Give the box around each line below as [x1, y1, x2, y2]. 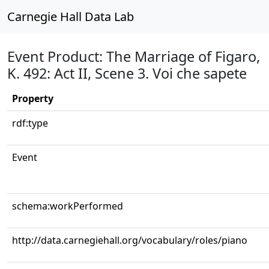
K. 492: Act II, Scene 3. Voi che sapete [7, 64, 247, 83]
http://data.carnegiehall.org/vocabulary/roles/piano [12, 234, 247, 247]
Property [12, 92, 53, 105]
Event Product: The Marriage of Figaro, [7, 47, 260, 66]
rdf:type [12, 116, 48, 130]
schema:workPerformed [12, 199, 123, 213]
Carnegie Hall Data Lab [7, 8, 134, 25]
